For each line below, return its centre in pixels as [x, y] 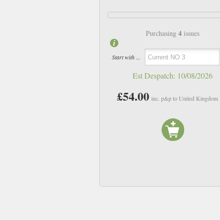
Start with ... [126, 57]
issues [191, 33]
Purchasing [162, 33]
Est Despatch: [155, 76]
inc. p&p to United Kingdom [185, 98]
